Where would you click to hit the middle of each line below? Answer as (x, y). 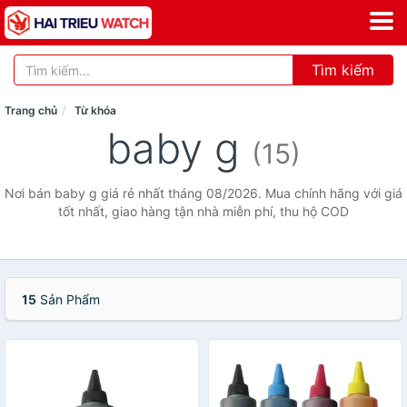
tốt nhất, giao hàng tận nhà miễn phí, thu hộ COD (203, 211)
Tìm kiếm (343, 70)
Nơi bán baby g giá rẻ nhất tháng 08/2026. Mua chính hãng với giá (203, 193)
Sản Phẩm (68, 299)
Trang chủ (31, 110)
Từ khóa (95, 110)
